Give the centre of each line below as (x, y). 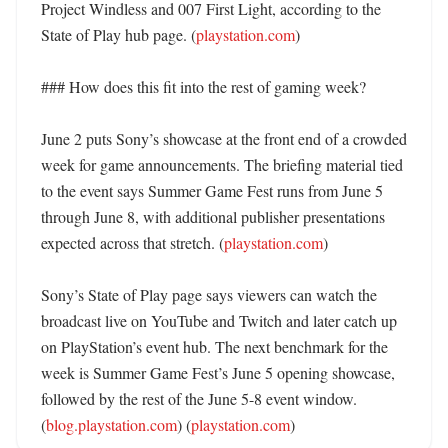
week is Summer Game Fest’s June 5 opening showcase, (218, 372)
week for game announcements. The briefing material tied (222, 164)
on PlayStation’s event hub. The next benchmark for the (214, 346)
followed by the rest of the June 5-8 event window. (199, 398)
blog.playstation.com (111, 424)
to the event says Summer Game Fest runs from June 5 (212, 190)
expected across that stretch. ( (132, 242)
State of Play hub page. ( (118, 34)
